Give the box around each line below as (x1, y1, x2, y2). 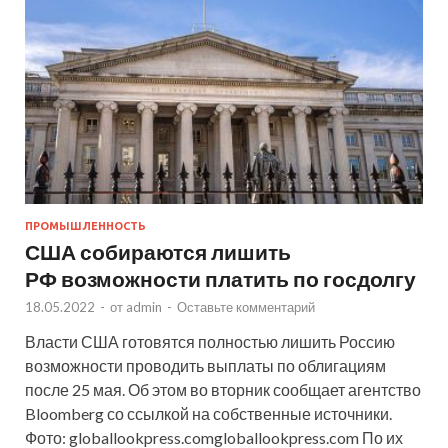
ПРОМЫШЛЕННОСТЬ (25, 220, 146, 233)
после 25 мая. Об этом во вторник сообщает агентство (25, 380, 421, 400)
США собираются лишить (25, 239, 291, 265)
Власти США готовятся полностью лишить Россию (25, 332, 395, 352)
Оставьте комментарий (177, 299, 315, 316)
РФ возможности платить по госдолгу (25, 266, 416, 292)
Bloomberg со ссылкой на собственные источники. (25, 404, 392, 424)
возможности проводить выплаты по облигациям (25, 356, 386, 376)
